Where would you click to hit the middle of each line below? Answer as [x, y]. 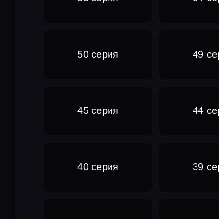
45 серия [98, 111]
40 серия [98, 167]
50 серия [98, 55]
